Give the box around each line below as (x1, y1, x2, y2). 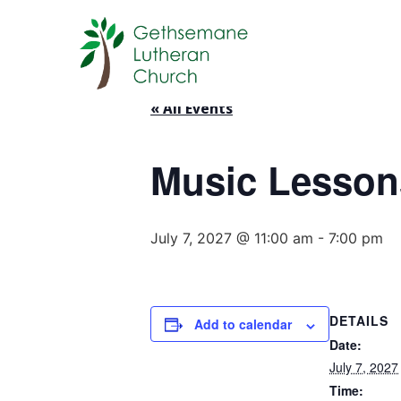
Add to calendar (194, 315, 292, 334)
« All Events (150, 98, 233, 119)
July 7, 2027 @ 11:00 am (150, 229, 313, 248)
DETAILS (329, 311, 388, 330)
